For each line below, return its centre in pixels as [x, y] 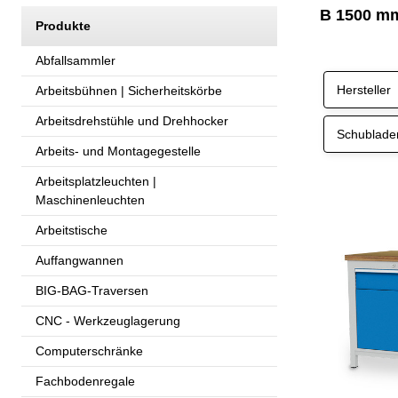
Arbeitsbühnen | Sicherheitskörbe [129, 90]
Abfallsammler [76, 60]
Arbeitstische [72, 230]
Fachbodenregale [85, 381]
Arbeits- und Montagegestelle [118, 151]
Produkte [63, 25]
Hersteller [364, 89]
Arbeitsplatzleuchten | [96, 181]
